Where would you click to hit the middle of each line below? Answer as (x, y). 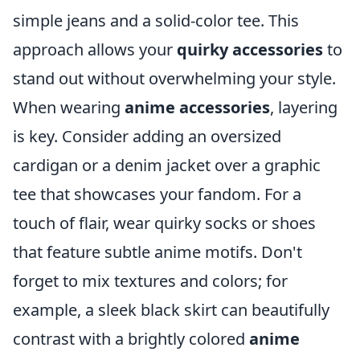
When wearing (69, 107)
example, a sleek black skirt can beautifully (171, 310)
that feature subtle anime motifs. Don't (157, 252)
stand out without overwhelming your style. (174, 78)
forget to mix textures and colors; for (150, 281)
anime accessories (197, 107)
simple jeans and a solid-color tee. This (156, 20)
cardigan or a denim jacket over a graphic (167, 165)
